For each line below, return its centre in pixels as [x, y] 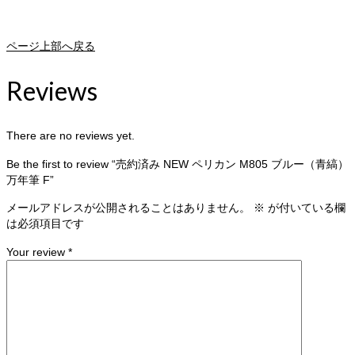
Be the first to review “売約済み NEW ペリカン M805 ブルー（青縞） [177, 164]
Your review [37, 252]
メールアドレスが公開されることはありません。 [128, 208]
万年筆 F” [30, 180]
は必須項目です [45, 224]
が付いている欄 [305, 208]
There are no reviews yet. [71, 136]
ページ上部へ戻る [51, 46]
